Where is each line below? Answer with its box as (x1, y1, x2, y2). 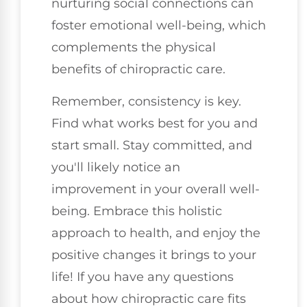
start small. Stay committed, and (51, 137, 252, 153)
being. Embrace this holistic (51, 203, 222, 219)
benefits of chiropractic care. (51, 62, 225, 77)
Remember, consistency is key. (51, 93, 241, 109)
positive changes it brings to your (51, 247, 256, 262)
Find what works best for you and (51, 115, 258, 131)
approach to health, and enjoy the (51, 225, 260, 241)
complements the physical (51, 40, 216, 56)
